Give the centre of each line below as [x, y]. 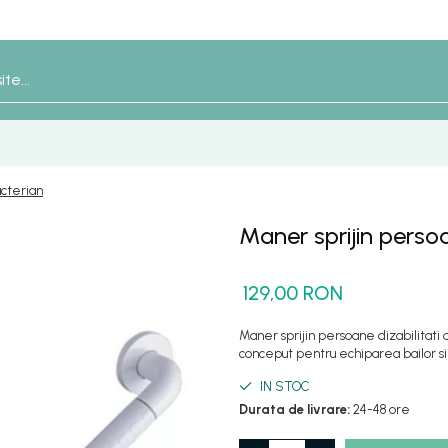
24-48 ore [380, 409]
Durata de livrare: [294, 409]
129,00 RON [293, 293]
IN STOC [283, 386]
